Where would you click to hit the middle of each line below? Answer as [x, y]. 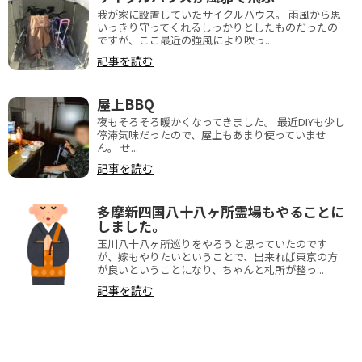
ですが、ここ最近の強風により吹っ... [185, 40]
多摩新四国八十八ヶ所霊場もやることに [221, 211]
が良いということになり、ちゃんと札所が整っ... [210, 269]
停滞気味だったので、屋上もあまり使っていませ [212, 135]
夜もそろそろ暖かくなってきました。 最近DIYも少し [221, 122]
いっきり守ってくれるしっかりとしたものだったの [217, 27]
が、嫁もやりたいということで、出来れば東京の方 [217, 257]
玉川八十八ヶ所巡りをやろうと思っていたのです [212, 244]
